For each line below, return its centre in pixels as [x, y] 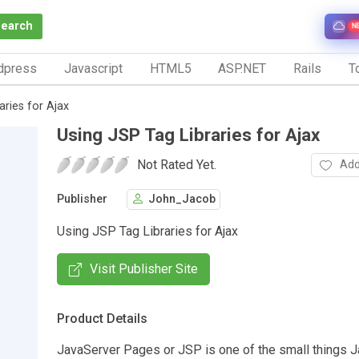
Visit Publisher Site [144, 268]
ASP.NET [242, 68]
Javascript [93, 68]
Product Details [102, 318]
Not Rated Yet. [177, 164]
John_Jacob [182, 200]
